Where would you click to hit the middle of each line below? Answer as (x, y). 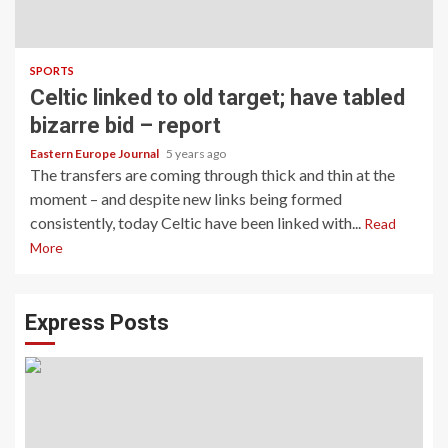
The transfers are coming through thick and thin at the (212, 174)
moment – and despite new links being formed (186, 198)
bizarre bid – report (125, 125)
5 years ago (196, 153)
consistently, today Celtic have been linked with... (197, 222)
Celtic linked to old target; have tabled (217, 97)
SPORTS (52, 70)
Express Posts (97, 322)
